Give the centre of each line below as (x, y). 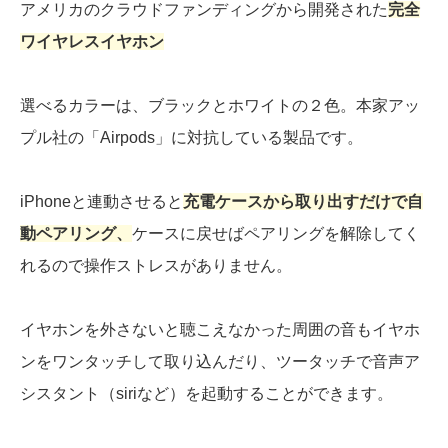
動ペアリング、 (76, 234)
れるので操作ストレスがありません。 (156, 266)
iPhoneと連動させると (101, 202)
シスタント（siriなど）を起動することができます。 (206, 394)
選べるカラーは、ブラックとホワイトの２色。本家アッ (220, 106)
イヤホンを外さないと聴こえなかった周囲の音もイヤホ (220, 330)
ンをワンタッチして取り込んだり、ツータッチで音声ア (220, 362)
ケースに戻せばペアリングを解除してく (276, 234)
